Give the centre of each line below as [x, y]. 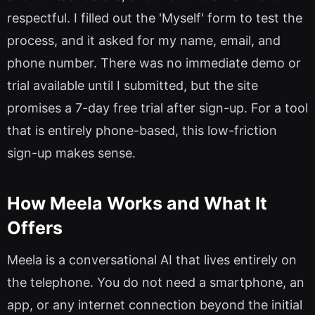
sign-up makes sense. [71, 153]
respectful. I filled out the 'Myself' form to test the [155, 18]
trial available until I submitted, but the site [133, 86]
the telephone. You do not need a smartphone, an [156, 283]
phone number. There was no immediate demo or [154, 63]
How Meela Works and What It [137, 203]
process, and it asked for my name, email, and [144, 41]
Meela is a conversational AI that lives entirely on [152, 260]
